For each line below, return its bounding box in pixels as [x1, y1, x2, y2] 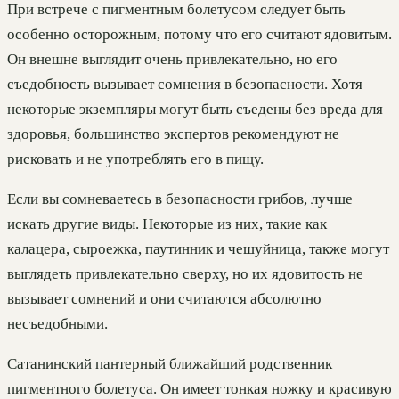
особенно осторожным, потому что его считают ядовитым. [7, 25, 392, 43]
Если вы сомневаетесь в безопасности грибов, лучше [7, 190, 353, 208]
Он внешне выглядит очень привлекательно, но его [7, 50, 338, 68]
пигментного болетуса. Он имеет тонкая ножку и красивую [7, 379, 392, 397]
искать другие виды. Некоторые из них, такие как [7, 215, 327, 232]
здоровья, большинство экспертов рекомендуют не [7, 125, 339, 142]
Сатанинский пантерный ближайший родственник [7, 354, 332, 372]
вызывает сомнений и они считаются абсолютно [7, 289, 322, 307]
